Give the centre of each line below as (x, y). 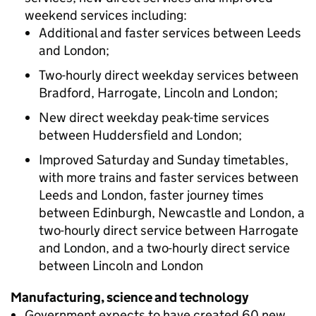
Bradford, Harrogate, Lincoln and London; (158, 93)
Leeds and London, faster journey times (151, 195)
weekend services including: (106, 15)
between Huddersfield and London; (140, 135)
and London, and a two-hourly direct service (164, 248)
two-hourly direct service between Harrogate (169, 230)
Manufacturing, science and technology (129, 297)
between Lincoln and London (121, 266)
